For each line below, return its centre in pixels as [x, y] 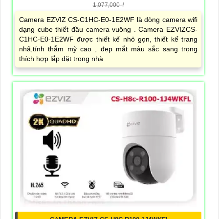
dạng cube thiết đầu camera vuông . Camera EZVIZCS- [108, 29]
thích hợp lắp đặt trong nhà [61, 58]
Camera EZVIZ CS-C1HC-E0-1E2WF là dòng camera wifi [108, 19]
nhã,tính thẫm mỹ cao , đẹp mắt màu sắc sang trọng [108, 49]
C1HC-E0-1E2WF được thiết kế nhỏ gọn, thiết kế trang [108, 39]
